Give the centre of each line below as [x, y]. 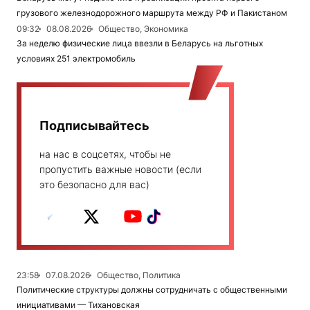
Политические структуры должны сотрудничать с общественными [152, 289]
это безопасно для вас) [94, 184]
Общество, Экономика [143, 28]
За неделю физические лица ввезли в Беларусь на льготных [140, 43]
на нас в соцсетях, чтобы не [105, 154]
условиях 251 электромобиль [76, 58]
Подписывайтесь [94, 125]
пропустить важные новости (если [120, 169]
